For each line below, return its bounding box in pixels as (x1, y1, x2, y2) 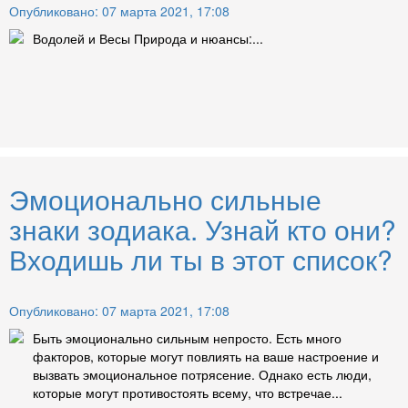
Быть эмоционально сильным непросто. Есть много (33, 329, 342, 348)
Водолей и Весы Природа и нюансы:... (33, 29, 263, 48)
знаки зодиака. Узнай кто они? (9, 209, 396, 250)
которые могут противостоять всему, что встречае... (33, 383, 342, 403)
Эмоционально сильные (9, 179, 321, 219)
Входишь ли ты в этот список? (9, 240, 393, 280)
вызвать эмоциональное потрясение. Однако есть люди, (33, 365, 372, 384)
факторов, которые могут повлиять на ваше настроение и (33, 347, 379, 366)
